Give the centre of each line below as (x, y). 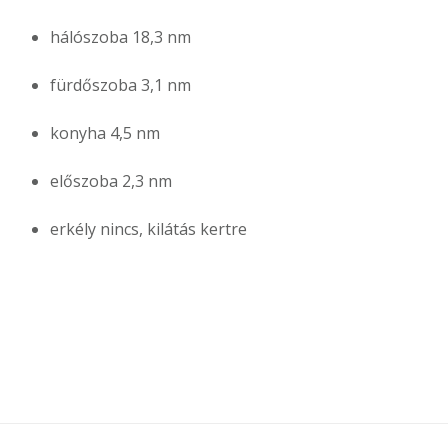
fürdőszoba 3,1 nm (120, 85)
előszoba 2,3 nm (111, 181)
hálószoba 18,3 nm (120, 37)
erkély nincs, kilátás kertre (148, 229)
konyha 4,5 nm (105, 133)
